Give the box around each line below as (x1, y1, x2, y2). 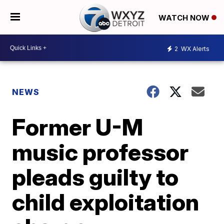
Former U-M (12, 113, 143, 141)
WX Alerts (179, 44, 209, 52)
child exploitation (12, 188, 199, 216)
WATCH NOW (158, 12, 211, 22)
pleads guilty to (12, 163, 179, 191)
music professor (12, 138, 189, 166)
